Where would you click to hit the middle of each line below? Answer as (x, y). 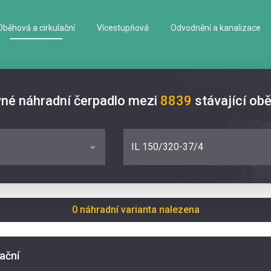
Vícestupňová (123, 28)
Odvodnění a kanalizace (216, 28)
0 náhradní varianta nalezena (135, 210)
